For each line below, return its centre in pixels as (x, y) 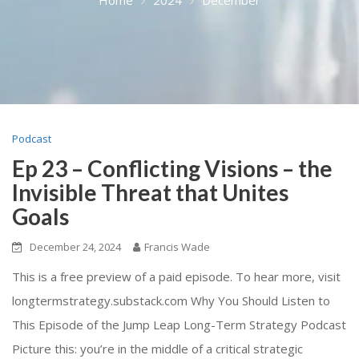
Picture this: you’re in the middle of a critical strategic (157, 349)
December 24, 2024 (75, 247)
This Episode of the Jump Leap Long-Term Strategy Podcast (179, 325)
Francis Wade (177, 247)
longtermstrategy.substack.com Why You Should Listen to (171, 301)
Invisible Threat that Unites (150, 192)
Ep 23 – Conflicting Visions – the (172, 168)
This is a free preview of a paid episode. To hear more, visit (176, 276)
